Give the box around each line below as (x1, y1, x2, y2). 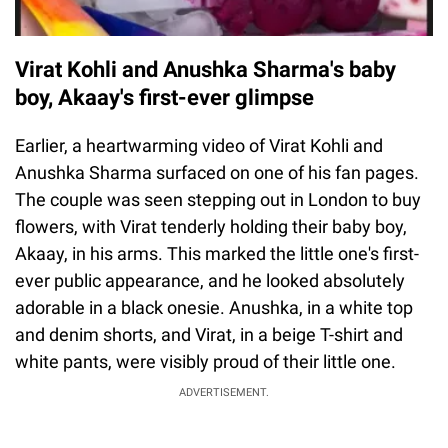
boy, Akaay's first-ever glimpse (15, 85, 314, 111)
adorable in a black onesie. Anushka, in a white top (15, 297, 413, 319)
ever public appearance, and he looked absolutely (15, 270, 405, 292)
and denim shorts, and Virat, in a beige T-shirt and (15, 324, 403, 346)
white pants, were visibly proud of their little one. (15, 351, 400, 373)
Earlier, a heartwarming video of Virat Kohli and (15, 135, 383, 157)
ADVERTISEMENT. (179, 386, 269, 400)
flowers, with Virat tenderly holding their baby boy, (15, 216, 407, 238)
